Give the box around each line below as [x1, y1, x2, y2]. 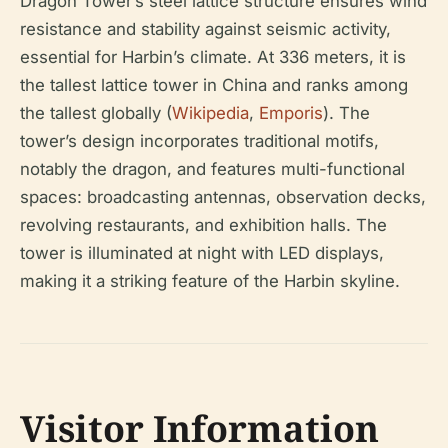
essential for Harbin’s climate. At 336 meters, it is [20, 47, 406, 67]
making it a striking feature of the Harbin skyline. [20, 271, 400, 291]
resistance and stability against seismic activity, [20, 19, 391, 39]
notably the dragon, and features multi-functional [20, 159, 405, 179]
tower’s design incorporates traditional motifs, [20, 131, 379, 151]
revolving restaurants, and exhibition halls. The [20, 215, 387, 235]
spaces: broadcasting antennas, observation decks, [20, 187, 426, 207]
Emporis [259, 103, 323, 123]
